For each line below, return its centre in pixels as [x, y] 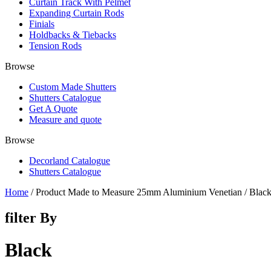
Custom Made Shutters [73, 87]
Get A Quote [53, 109]
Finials [42, 24]
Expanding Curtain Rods [77, 13]
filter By [31, 217]
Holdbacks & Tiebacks [73, 35]
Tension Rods [55, 46]
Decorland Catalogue [70, 161]
